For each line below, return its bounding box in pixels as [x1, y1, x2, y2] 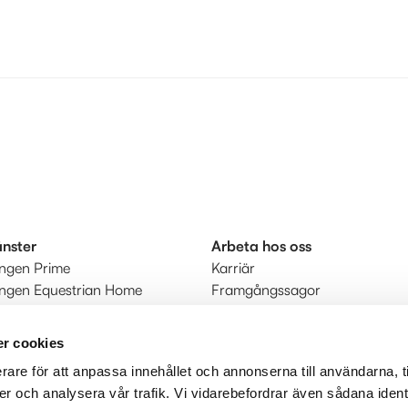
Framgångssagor [210, 280, 321, 300]
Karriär [210, 259, 255, 278]
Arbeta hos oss [210, 237, 311, 256]
